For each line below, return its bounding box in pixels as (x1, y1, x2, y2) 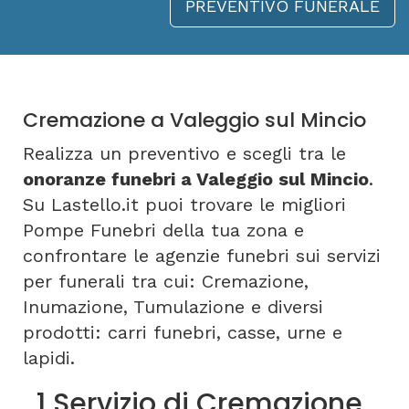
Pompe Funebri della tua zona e (23, 219, 304, 241)
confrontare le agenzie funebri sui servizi (23, 245, 381, 267)
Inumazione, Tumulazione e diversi (23, 296, 323, 318)
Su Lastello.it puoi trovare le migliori (23, 194, 346, 215)
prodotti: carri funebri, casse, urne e (23, 321, 342, 343)
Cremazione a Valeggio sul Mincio (23, 106, 366, 134)
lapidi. (23, 347, 75, 369)
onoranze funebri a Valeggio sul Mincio (23, 168, 369, 190)
